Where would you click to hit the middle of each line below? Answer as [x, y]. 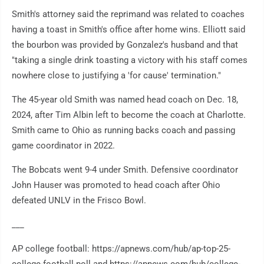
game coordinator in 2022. [63, 146]
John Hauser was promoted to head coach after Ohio [116, 185]
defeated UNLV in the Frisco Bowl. [79, 201]
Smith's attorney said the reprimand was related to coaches [128, 14]
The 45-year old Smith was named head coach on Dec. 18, [125, 100]
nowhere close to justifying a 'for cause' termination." [116, 76]
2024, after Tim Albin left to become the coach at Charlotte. [129, 115]
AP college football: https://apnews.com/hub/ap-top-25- [121, 249]
